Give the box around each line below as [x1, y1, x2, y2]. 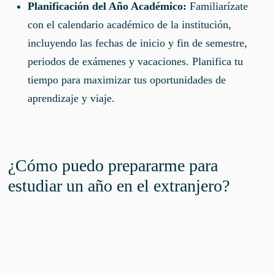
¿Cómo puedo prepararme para [8, 155, 219, 175]
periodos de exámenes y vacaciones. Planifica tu [28, 55, 244, 68]
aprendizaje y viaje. [28, 91, 115, 104]
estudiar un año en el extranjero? [8, 176, 230, 195]
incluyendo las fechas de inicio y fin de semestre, [28, 36, 248, 49]
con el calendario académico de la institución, [28, 18, 232, 31]
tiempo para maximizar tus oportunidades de [28, 73, 227, 86]
